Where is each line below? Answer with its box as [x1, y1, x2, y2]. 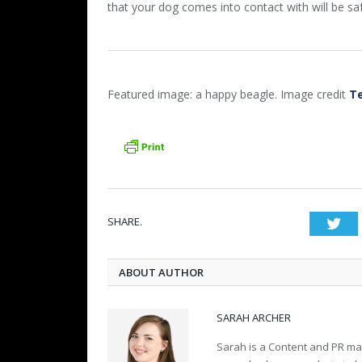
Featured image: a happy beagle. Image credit [107, 86, 349, 102]
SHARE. [107, 214, 142, 229]
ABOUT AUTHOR [119, 265, 204, 280]
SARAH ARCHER [217, 310, 291, 326]
